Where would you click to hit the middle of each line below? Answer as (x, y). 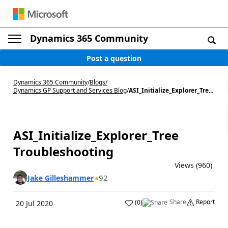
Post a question (114, 58)
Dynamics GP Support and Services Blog (70, 90)
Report (205, 202)
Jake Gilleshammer (61, 178)
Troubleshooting (63, 151)
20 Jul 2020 (34, 203)
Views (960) (193, 165)
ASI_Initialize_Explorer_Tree (96, 135)
